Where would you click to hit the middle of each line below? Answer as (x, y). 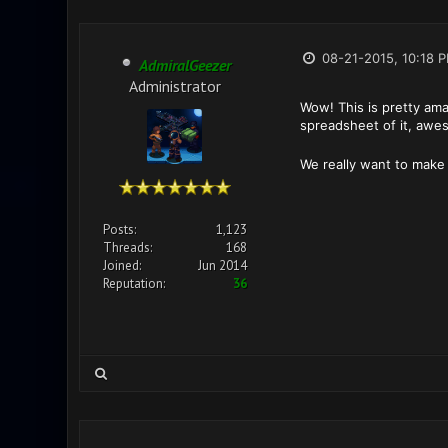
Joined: (121, 265)
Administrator (174, 84)
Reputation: (133, 283)
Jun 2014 (222, 265)
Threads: (127, 247)
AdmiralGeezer (184, 65)
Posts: (119, 229)
